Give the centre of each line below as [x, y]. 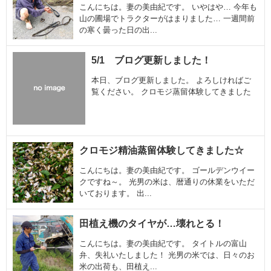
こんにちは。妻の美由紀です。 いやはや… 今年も [168, 7]
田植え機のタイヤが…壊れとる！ [152, 224]
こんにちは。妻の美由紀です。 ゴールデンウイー [167, 170]
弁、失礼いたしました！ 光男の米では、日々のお [167, 255]
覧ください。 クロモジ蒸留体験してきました [171, 92]
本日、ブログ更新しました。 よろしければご [171, 80]
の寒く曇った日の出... [118, 30]
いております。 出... [116, 193]
